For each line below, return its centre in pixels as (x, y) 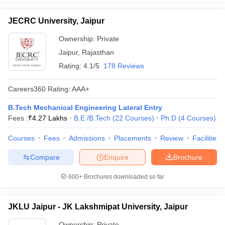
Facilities (206, 138)
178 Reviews (124, 66)
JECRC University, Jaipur (56, 21)
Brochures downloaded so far (123, 177)
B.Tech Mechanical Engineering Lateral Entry (85, 107)
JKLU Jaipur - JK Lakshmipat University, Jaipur (98, 207)
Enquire (116, 157)
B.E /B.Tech (92, 118)
